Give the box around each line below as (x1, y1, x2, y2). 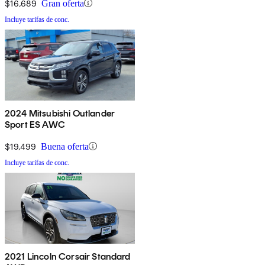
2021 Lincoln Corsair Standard (5, 250, 131, 262)
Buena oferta (41, 141, 89, 151)
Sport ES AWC (5, 118, 65, 130)
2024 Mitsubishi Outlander (5, 107, 115, 119)
